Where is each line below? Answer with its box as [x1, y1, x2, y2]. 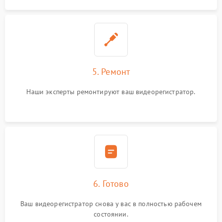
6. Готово [93, 178, 129, 189]
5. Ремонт [92, 66, 130, 77]
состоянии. [94, 210, 128, 219]
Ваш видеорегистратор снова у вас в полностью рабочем [20, 199, 202, 208]
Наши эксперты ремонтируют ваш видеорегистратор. [26, 87, 196, 96]
